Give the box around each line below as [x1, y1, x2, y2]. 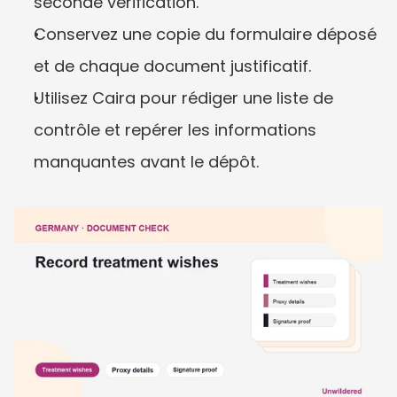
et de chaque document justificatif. [34, 55, 311, 77]
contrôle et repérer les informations [34, 119, 316, 141]
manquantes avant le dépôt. [34, 151, 259, 173]
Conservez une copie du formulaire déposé [34, 23, 377, 45]
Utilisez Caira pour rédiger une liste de [34, 87, 333, 109]
